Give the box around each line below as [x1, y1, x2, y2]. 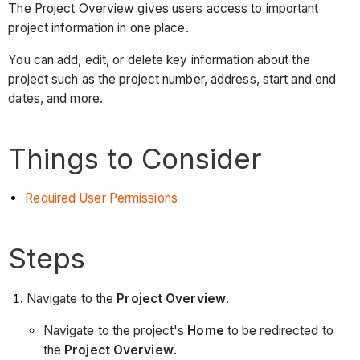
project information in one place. [8, 20, 189, 36]
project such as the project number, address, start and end [8, 71, 337, 87]
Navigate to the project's [43, 322, 188, 338]
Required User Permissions [25, 190, 178, 207]
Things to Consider [8, 141, 263, 175]
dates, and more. [8, 90, 103, 106]
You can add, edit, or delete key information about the [8, 51, 310, 67]
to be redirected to [223, 322, 333, 338]
